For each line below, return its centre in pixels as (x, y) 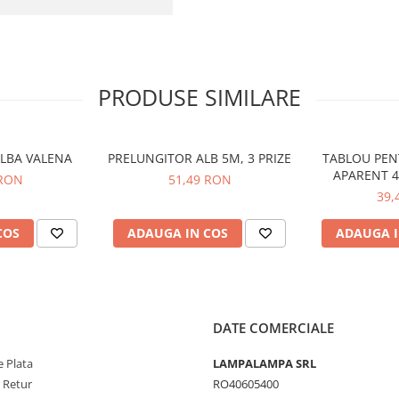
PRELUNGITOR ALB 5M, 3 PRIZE (199, 158)
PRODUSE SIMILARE (199, 97)
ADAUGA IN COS (178, 233)
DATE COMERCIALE (273, 328)
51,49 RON (199, 179)
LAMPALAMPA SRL (265, 363)
